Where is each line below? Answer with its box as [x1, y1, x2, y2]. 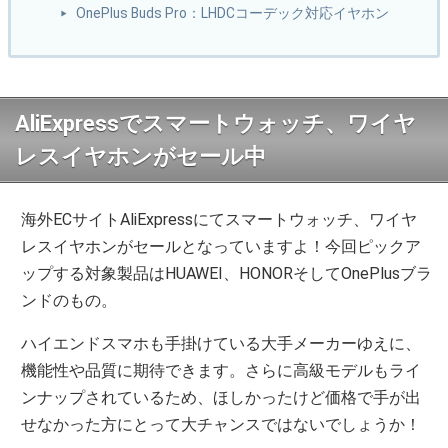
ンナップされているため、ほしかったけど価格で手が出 [21, 388, 422, 408]
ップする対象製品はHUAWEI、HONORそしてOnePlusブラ [21, 264, 433, 284]
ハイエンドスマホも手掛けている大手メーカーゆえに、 [21, 334, 422, 354]
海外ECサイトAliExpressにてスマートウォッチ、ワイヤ [21, 210, 418, 230]
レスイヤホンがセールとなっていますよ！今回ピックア [21, 237, 422, 257]
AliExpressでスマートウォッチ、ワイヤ [15, 111, 416, 137]
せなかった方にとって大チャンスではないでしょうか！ [21, 415, 422, 435]
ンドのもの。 [21, 291, 118, 311]
